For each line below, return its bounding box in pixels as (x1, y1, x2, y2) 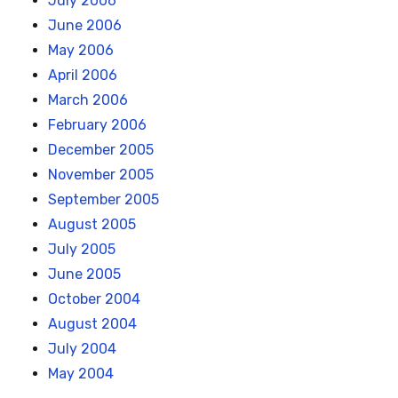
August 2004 (48, 315, 138, 333)
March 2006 (48, 92, 129, 109)
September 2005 (48, 191, 160, 209)
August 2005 (48, 216, 137, 234)
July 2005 (48, 241, 116, 259)
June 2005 (48, 266, 122, 283)
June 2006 (48, 17, 123, 35)
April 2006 (48, 67, 118, 84)
